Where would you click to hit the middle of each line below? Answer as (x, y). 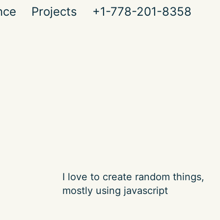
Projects (55, 12)
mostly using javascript (115, 191)
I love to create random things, (133, 177)
